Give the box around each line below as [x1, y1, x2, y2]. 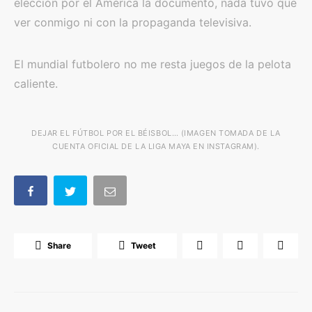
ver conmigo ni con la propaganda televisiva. [14, 15, 251, 29]
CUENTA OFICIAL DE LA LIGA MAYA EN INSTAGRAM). [52, 141, 260, 151]
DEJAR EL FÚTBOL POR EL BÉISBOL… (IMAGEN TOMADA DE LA [31, 128, 281, 138]
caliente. [14, 77, 58, 91]
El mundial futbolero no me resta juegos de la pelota [14, 57, 291, 71]
